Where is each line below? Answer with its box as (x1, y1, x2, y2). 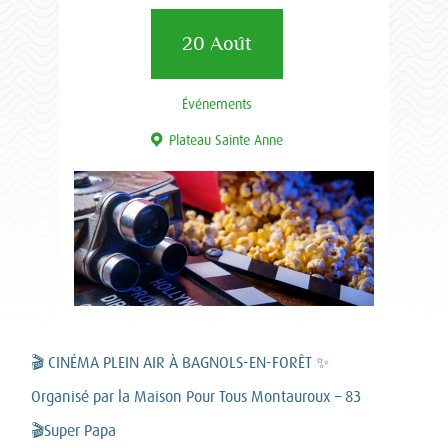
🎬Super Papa (31, 421, 116, 440)
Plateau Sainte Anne (168, 131, 283, 148)
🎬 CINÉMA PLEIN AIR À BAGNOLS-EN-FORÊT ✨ (31, 353, 329, 372)
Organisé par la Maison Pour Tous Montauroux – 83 (31, 387, 361, 406)
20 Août (181, 33, 252, 54)
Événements (181, 95, 252, 112)
